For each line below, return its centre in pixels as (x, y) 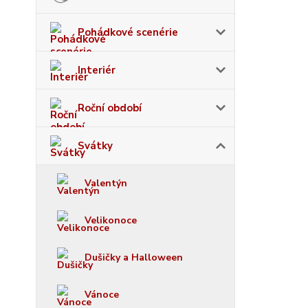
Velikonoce (111, 220)
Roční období (110, 108)
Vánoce (102, 295)
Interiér (97, 70)
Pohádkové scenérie (128, 32)
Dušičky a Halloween (134, 257)
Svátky (95, 146)
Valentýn (106, 183)
